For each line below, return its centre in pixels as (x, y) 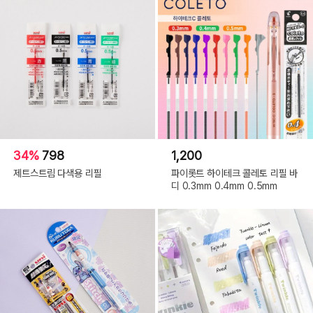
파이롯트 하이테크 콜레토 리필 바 (234, 173)
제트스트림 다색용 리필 (58, 173)
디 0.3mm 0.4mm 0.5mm (224, 185)
